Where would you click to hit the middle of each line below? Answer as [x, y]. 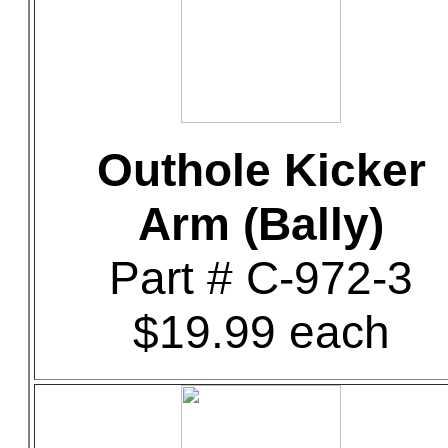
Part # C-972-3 [261, 278]
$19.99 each [261, 332]
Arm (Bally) [261, 224]
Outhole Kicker [261, 170]
